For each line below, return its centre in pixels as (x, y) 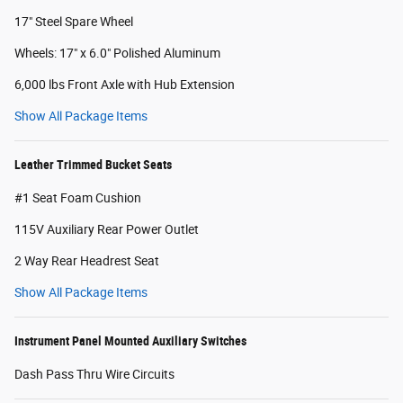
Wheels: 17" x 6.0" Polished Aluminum (117, 53)
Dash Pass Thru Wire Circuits (94, 374)
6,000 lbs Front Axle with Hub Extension (125, 84)
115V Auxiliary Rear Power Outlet (107, 229)
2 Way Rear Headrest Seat (87, 260)
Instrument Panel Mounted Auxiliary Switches (130, 340)
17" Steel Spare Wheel (74, 21)
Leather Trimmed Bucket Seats (93, 164)
